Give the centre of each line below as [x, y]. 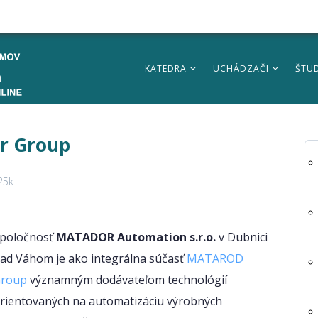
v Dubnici [241, 237]
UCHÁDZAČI [242, 68]
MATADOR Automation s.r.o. [136, 237]
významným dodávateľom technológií [127, 280]
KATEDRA [167, 68]
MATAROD [215, 258]
